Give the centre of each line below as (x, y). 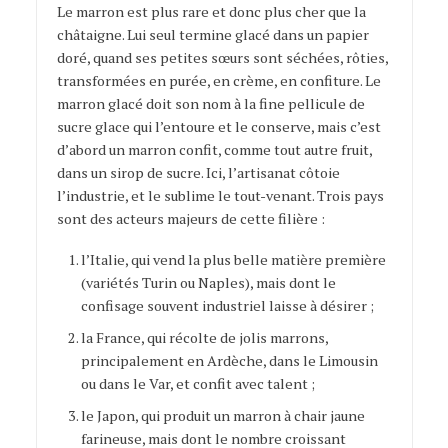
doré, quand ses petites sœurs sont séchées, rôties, (222, 57)
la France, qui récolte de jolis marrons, (204, 337)
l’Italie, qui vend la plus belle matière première (233, 259)
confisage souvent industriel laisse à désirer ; (227, 305)
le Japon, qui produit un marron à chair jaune (222, 415)
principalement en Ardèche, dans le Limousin (229, 360)
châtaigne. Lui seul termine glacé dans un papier (212, 34)
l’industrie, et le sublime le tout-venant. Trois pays (220, 195)
